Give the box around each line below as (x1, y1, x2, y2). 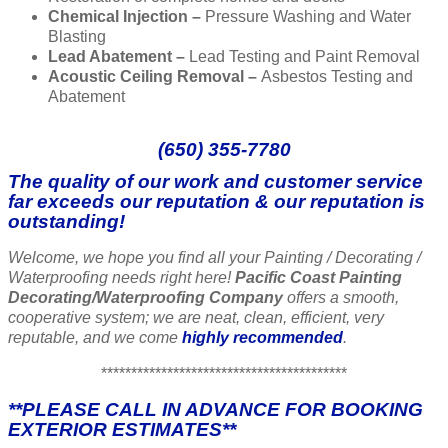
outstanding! (8, 211, 125, 233)
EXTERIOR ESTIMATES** (8, 419, 236, 441)
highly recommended (182, 329, 343, 347)
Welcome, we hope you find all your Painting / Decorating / (8, 249, 421, 267)
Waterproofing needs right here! (8, 269, 235, 287)
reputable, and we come (8, 329, 182, 347)
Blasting (48, 28, 106, 46)
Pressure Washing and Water (205, 8, 411, 26)
